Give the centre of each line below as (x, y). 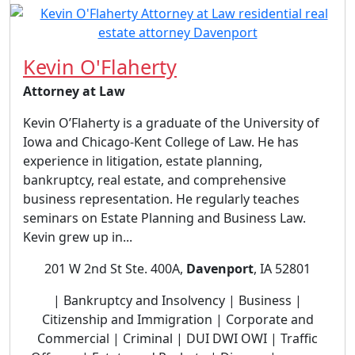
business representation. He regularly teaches (161, 199)
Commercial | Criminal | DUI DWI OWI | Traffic (177, 338)
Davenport (220, 269)
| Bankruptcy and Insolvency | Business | (177, 300)
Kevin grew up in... (78, 237)
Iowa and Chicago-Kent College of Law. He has (161, 142)
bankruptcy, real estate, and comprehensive (155, 180)
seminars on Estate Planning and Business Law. (164, 218)
